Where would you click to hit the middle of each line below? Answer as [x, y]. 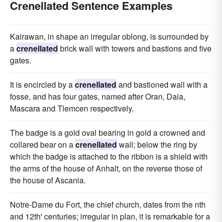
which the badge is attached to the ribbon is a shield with [109, 156]
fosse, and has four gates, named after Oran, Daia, [98, 96]
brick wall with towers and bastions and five [135, 48]
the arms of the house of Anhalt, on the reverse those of [106, 168]
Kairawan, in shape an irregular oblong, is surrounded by [109, 36]
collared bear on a [43, 144]
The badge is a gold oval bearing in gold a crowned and [108, 132]
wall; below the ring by [157, 144]
